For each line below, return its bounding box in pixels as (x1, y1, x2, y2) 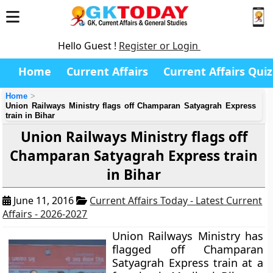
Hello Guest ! (58, 39, 119, 52)
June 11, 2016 (11, 194, 77, 207)
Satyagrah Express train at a (112, 255, 263, 270)
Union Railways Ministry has (112, 229, 263, 243)
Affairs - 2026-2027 (2, 207, 88, 221)
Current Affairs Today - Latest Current (90, 194, 263, 207)
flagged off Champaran (112, 242, 263, 257)
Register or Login (119, 39, 200, 52)
